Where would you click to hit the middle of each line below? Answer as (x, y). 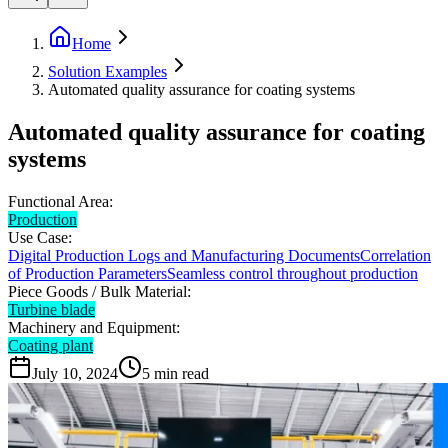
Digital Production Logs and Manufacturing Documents (184, 255)
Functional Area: (60, 201)
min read (181, 373)
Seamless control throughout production (292, 273)
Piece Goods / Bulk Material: (99, 291)
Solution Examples (107, 71)
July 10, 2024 (75, 373)
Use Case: (40, 237)
